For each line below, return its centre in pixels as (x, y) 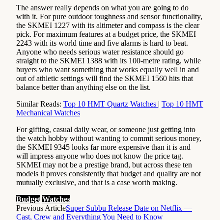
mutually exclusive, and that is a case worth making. (97, 183)
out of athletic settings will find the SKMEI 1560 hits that (105, 79)
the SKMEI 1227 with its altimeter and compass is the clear (108, 26)
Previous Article (41, 208)
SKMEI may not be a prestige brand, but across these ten (104, 165)
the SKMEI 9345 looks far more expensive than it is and (103, 147)
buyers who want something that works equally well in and (108, 70)
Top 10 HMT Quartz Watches (111, 104)
